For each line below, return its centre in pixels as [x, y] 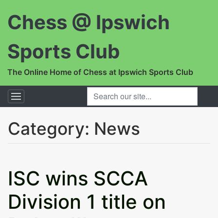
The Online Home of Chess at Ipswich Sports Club [100, 72]
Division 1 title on [87, 201]
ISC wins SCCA [78, 178]
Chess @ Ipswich [89, 22]
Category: [51, 128]
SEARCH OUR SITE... [124, 92]
